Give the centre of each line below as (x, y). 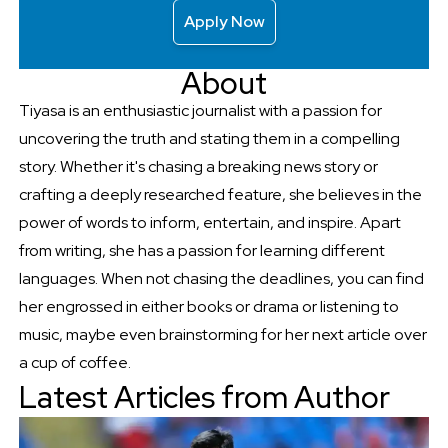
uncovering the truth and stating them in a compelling (209, 138)
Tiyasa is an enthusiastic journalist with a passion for (200, 110)
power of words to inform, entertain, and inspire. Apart (209, 222)
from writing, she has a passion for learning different (201, 250)
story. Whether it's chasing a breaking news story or (198, 166)
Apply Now (224, 21)
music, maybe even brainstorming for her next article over (222, 334)
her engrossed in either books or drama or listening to (208, 306)
